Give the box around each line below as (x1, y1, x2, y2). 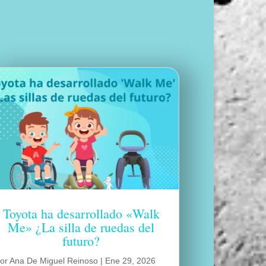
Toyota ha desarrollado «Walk (2, 204, 160, 222)
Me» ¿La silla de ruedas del (8, 218, 155, 236)
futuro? (62, 232, 100, 249)
